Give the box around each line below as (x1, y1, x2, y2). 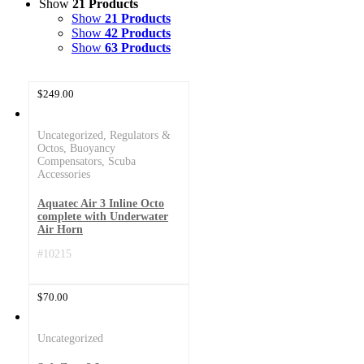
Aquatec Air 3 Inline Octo (37, 197, 165, 210)
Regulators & (110, 128, 171, 141)
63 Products (105, 40, 171, 54)
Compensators (37, 154, 102, 167)
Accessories (37, 167, 91, 180)
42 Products (105, 25, 171, 40)
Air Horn (37, 223, 84, 236)
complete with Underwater (37, 210, 169, 223)
